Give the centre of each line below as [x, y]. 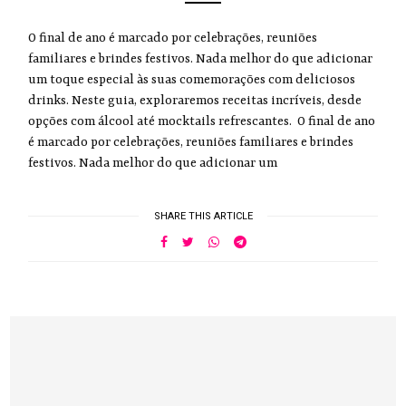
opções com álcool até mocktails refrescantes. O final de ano [202, 122]
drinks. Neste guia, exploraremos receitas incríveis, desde [195, 101]
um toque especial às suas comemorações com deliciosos [192, 80]
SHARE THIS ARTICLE [203, 217]
